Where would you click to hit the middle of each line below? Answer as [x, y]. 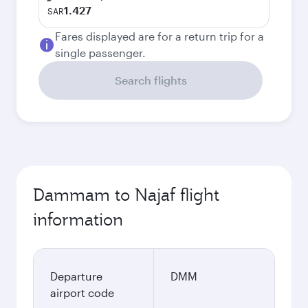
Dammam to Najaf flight [126, 195]
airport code [82, 293]
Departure [76, 276]
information [78, 219]
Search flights [151, 80]
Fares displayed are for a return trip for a [159, 36]
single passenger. [100, 53]
